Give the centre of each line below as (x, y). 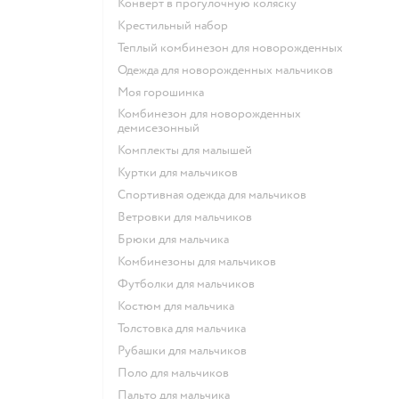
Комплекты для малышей (188, 150)
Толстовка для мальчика (184, 328)
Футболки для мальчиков (191, 283)
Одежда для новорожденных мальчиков (230, 69)
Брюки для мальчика (177, 239)
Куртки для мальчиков (181, 172)
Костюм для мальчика (179, 305)
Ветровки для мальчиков (189, 216)
